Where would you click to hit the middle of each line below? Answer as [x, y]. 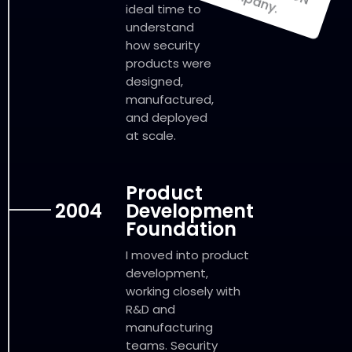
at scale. [151, 136]
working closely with [183, 291]
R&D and [150, 310]
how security [163, 46]
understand [160, 27]
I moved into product [187, 255]
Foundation [181, 229]
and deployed [167, 118]
